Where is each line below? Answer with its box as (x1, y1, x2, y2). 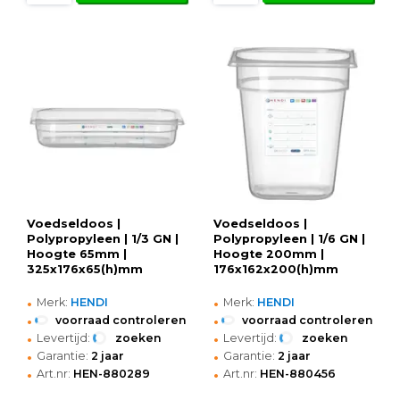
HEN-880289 (73, 366, 150, 380)
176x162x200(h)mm (213, 262, 338, 276)
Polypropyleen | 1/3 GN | (27, 231, 179, 246)
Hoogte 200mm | (213, 246, 324, 261)
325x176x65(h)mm (27, 262, 143, 276)
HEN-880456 (260, 366, 336, 380)
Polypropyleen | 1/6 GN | (213, 231, 365, 246)
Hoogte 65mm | (27, 246, 127, 261)
